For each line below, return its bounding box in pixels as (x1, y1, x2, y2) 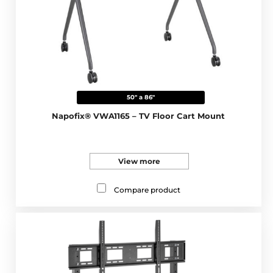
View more (118, 156, 160, 166)
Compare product (113, 185, 180, 194)
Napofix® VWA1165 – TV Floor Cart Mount (52, 110, 225, 121)
